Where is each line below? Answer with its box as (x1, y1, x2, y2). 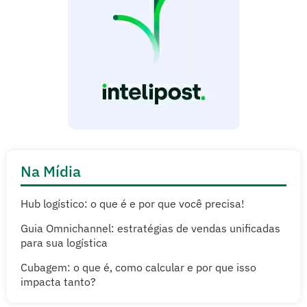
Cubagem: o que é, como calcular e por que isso (21, 260, 256, 275)
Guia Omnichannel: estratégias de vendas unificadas (21, 221, 280, 236)
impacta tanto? (21, 275, 96, 289)
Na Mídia (21, 161, 81, 182)
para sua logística (21, 236, 108, 250)
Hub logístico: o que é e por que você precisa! (21, 197, 245, 211)
